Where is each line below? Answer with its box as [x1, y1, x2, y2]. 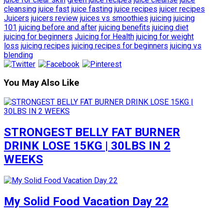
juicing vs [170, 41, 201, 50]
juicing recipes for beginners [72, 41, 168, 50]
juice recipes [114, 4, 157, 14]
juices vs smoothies [80, 13, 148, 23]
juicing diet [152, 22, 188, 32]
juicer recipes [159, 4, 205, 14]
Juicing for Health [75, 31, 134, 41]
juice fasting [71, 4, 112, 14]
